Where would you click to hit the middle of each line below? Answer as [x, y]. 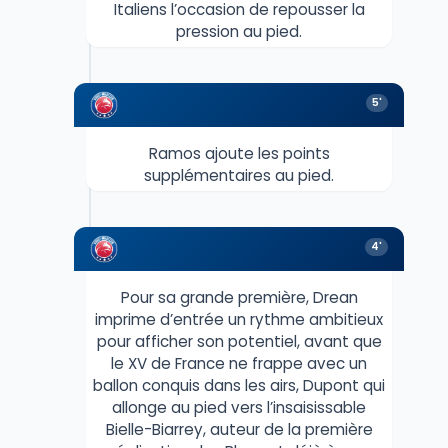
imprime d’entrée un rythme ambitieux [239, 319]
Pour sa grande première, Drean [239, 297]
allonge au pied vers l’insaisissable [239, 407]
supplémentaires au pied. [239, 175]
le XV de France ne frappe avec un [239, 363]
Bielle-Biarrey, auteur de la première [239, 429]
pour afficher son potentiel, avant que [239, 341]
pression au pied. [239, 31]
